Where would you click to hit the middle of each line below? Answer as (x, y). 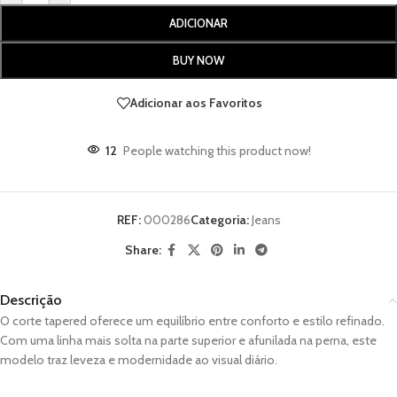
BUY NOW (198, 60)
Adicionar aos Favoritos (196, 103)
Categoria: (219, 219)
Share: (143, 250)
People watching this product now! (217, 150)
